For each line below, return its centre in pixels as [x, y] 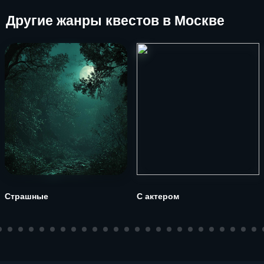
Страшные [27, 196]
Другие [29, 21]
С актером [158, 196]
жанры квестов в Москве [139, 21]
